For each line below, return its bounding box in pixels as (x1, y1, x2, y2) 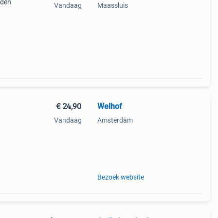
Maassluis (97, 1, 128, 9)
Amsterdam (97, 116, 133, 124)
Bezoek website (97, 173, 144, 181)
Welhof (97, 102, 122, 111)
